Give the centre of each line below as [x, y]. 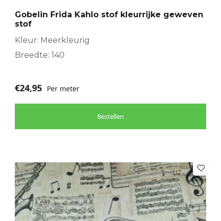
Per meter [63, 89]
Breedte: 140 [40, 55]
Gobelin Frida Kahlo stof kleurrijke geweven [109, 15]
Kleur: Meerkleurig [52, 40]
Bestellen [110, 117]
